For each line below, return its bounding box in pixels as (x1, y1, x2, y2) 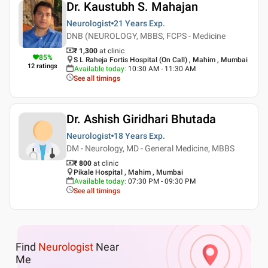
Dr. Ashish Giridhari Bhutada (66, 112, 216, 126)
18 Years (114, 131, 147, 141)
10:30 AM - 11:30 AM (128, 65, 196, 73)
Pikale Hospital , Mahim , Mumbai (74, 168, 183, 176)
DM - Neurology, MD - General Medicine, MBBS (66, 144, 234, 153)
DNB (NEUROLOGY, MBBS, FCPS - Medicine (66, 31, 226, 41)
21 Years (114, 19, 147, 28)
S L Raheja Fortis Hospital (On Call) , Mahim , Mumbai (74, 56, 248, 64)
